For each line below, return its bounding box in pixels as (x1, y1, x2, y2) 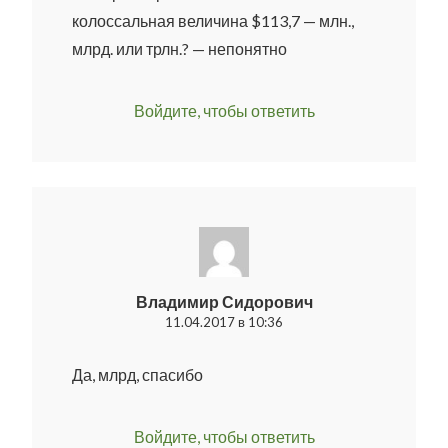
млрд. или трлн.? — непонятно (72, 38, 287, 58)
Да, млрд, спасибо (72, 364, 203, 384)
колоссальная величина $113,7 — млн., (72, 10, 354, 30)
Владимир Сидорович (135, 291, 313, 311)
